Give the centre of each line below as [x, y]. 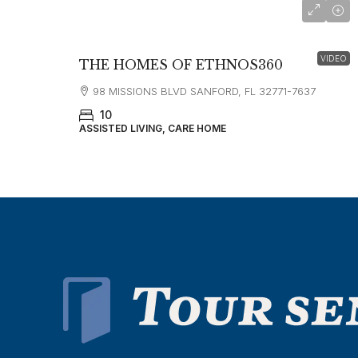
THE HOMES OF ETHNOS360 [181, 65]
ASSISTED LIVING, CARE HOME [153, 128]
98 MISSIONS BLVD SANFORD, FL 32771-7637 [204, 91]
